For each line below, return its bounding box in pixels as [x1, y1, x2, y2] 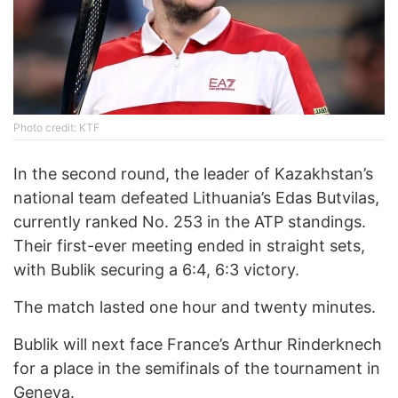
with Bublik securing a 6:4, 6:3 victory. [13, 260, 299, 280]
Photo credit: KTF [13, 121, 99, 135]
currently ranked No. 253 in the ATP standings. [13, 212, 366, 232]
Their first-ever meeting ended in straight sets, [13, 236, 365, 256]
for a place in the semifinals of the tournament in [13, 359, 380, 378]
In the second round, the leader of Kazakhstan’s [13, 164, 373, 184]
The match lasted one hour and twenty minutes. [13, 298, 376, 317]
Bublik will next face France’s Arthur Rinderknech [13, 335, 382, 354]
